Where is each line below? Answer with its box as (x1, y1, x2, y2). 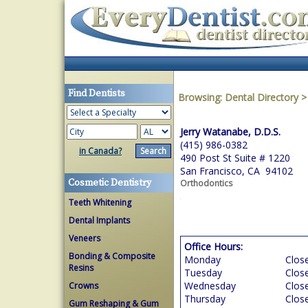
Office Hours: (184, 240, 243, 253)
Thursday (184, 292, 225, 305)
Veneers (69, 232, 100, 244)
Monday (184, 253, 221, 266)
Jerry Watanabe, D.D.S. (180, 125, 280, 138)
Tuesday (184, 266, 222, 279)
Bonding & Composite (69, 250, 155, 262)
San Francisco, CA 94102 (180, 164, 293, 177)
